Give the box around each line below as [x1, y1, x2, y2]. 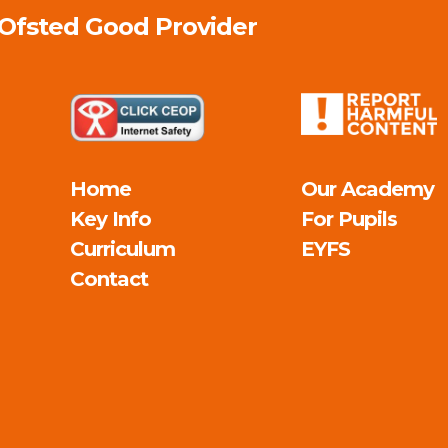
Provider [149, 11, 257, 41]
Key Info [69, 206, 151, 231]
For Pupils [301, 206, 398, 231]
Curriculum [69, 236, 175, 261]
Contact [69, 266, 148, 291]
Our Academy [301, 176, 435, 201]
